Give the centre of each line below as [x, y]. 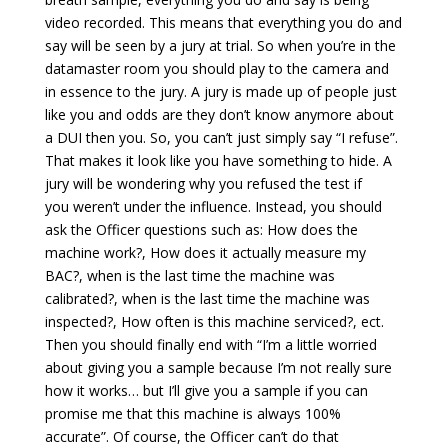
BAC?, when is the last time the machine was [189, 275]
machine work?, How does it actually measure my [205, 252]
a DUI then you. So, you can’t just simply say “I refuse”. [221, 137]
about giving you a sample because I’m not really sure [218, 367]
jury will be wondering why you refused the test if [203, 183]
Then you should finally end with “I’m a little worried [210, 344]
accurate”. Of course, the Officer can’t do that [191, 436]
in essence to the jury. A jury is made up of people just [220, 91]
